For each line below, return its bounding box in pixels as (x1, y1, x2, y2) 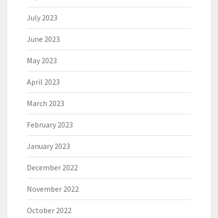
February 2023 (27, 120, 73, 130)
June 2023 (27, 34, 60, 44)
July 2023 (27, 13, 57, 23)
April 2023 (27, 77, 60, 87)
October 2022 (27, 205, 72, 216)
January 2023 (27, 141, 70, 151)
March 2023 (27, 98, 64, 109)
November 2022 (27, 184, 79, 194)
